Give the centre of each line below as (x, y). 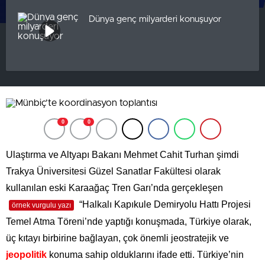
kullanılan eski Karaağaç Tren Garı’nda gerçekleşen (114, 188)
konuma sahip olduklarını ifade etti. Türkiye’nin (145, 255)
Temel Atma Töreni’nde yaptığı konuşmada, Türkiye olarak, (129, 222)
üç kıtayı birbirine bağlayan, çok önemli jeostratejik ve (117, 238)
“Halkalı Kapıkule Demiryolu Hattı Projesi (164, 204)
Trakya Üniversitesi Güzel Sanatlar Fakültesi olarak (113, 171)
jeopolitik (26, 255)
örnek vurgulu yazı (41, 205)
